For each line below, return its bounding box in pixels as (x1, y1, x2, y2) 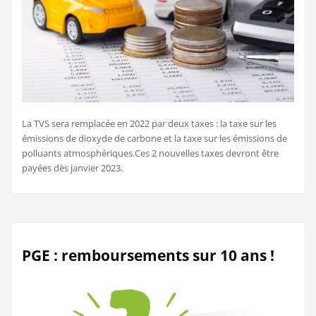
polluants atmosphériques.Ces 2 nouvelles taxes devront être (22, 147, 279, 160)
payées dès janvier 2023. (22, 162, 123, 175)
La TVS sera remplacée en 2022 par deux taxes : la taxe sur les (22, 117, 276, 130)
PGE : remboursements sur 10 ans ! (22, 245, 274, 266)
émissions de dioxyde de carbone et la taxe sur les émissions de (22, 132, 287, 145)
